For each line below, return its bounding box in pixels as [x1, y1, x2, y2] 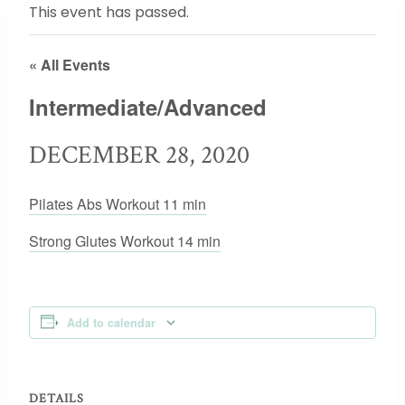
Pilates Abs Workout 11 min [29, 193, 206, 214]
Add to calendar [67, 315, 155, 331]
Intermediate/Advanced [29, 91, 267, 122]
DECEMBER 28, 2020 [29, 138, 250, 172]
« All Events [29, 54, 110, 75]
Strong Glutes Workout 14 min [29, 231, 221, 251]
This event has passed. [29, 2, 189, 23]
